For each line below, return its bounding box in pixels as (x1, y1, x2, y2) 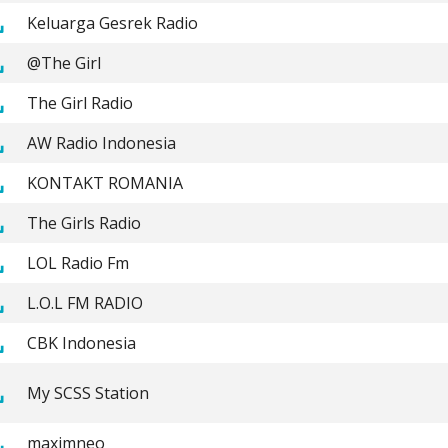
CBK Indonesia (26, 331, 136, 354)
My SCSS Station (26, 381, 149, 404)
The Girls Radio (26, 211, 141, 234)
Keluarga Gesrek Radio (26, 11, 198, 34)
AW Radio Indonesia (26, 131, 176, 154)
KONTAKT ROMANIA (26, 171, 183, 194)
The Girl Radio (26, 91, 133, 114)
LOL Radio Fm (26, 251, 129, 274)
